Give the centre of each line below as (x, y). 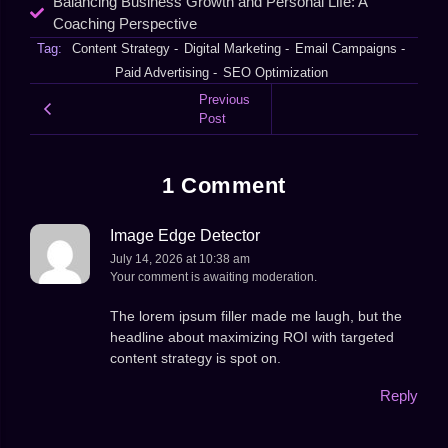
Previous (224, 100)
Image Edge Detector (185, 236)
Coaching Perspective (124, 24)
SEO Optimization (275, 73)
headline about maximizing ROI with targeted (252, 336)
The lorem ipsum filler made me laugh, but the (256, 315)
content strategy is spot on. (195, 357)
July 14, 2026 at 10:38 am (180, 259)
